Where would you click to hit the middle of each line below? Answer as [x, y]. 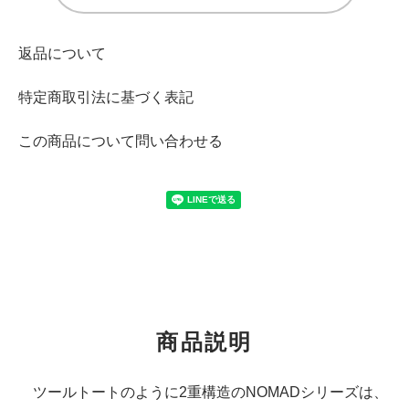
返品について [62, 53]
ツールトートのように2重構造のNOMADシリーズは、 [203, 392]
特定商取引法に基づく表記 [106, 97]
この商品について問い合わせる [121, 141]
